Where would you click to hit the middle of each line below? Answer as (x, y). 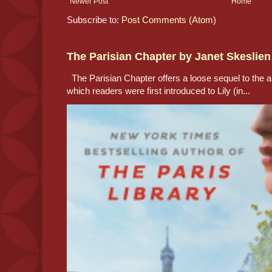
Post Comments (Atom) (169, 19)
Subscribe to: (94, 19)
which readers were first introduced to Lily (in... (158, 90)
